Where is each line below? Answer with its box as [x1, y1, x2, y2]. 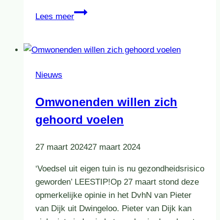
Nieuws [35, 70, 62, 80]
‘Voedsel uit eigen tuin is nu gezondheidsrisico [35, 164, 204, 174]
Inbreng [74, 7, 101, 17]
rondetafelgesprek [74, 47, 139, 56]
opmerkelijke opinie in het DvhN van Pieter [35, 191, 192, 200]
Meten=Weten [74, 20, 125, 30]
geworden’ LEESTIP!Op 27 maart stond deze [35, 177, 199, 187]
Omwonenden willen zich [35, 95, 177, 109]
